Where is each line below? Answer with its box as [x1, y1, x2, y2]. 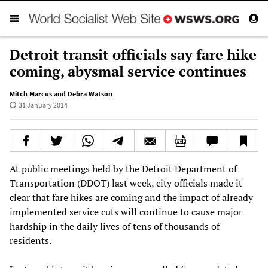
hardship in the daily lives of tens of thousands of [10, 219, 220, 233]
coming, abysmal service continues [10, 61, 246, 81]
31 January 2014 [18, 100, 68, 109]
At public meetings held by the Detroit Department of [10, 162, 237, 175]
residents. [10, 233, 51, 247]
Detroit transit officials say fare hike [10, 44, 257, 64]
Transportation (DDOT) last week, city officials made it [10, 176, 242, 190]
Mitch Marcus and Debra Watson [10, 89, 112, 98]
